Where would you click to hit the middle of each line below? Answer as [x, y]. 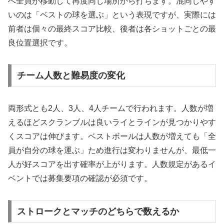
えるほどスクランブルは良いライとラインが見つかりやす [112, 122]
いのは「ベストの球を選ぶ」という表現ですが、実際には [112, 14]
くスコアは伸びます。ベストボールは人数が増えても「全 [112, 136]
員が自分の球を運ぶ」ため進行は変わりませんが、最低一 [112, 150]
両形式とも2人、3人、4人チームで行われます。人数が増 [111, 108]
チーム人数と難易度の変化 [71, 76]
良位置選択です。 [40, 42]
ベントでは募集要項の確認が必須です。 [80, 178]
